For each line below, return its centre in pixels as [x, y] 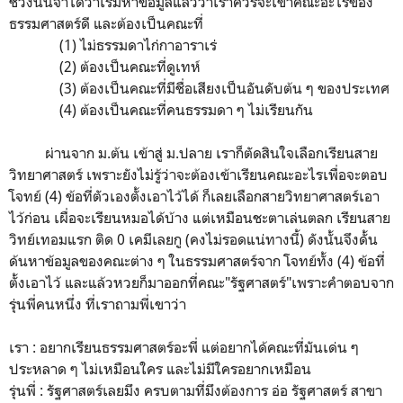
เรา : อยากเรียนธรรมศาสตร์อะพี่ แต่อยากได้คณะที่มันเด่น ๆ [184, 347]
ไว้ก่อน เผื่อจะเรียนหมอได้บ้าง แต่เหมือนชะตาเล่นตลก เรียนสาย [200, 217]
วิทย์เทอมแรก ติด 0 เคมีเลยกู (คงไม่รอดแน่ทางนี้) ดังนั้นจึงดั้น [193, 239]
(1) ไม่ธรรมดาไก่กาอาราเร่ [115, 45]
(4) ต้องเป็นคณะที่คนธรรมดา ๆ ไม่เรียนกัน [163, 109]
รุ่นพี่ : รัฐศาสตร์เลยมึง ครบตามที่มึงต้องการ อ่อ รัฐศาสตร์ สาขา [196, 390]
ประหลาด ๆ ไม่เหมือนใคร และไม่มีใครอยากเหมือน [162, 368]
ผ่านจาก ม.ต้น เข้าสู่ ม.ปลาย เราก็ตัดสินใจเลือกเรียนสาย [193, 152]
